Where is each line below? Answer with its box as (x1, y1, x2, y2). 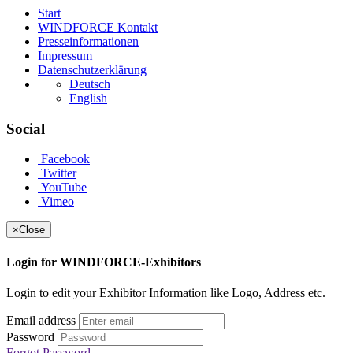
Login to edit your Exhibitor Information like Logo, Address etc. (6, 285, 325, 299)
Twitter (38, 166, 76, 180)
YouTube (38, 180, 87, 195)
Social (6, 120, 45, 137)
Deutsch (69, 77, 110, 91)
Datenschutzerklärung (38, 63, 147, 77)
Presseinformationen (38, 35, 139, 49)
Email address (6, 313, 76, 327)
